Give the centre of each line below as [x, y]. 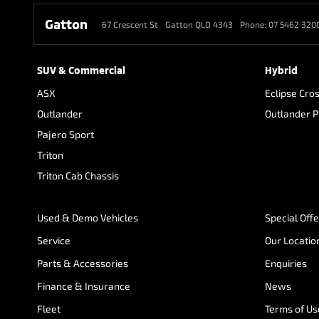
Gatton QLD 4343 [199, 24]
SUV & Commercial [81, 70]
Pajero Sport [66, 134]
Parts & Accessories [83, 263]
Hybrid [281, 70]
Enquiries [286, 263]
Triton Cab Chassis [78, 176]
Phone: [254, 24]
